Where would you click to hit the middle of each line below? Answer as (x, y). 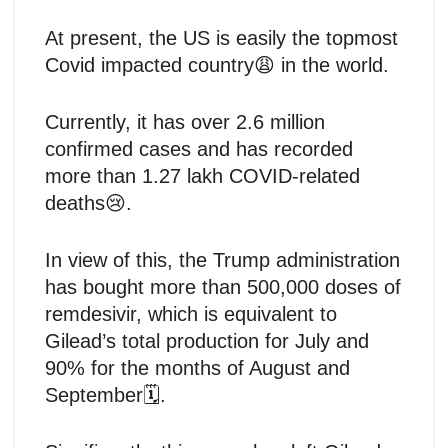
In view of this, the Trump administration (222, 259)
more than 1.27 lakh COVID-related (202, 175)
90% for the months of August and (197, 367)
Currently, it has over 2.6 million (185, 121)
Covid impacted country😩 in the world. (217, 64)
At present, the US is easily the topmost (221, 37)
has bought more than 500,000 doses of (223, 286)
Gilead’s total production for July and (207, 340)
